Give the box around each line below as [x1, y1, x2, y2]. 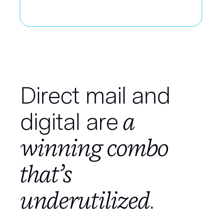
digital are [20, 107, 123, 136]
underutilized [20, 185, 150, 215]
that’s [20, 159, 72, 188]
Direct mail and [20, 81, 170, 110]
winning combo [20, 133, 168, 162]
